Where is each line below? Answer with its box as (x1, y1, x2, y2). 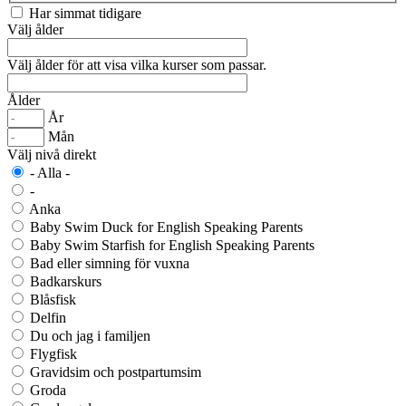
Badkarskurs (30, 273, 101, 289)
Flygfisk (30, 345, 77, 362)
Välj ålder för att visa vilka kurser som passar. (7, 56, 266, 72)
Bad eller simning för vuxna (30, 255, 189, 271)
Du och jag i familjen (30, 327, 150, 343)
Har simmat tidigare (29, 5, 141, 21)
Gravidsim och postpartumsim (30, 363, 201, 380)
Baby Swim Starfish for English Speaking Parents (30, 237, 314, 253)
